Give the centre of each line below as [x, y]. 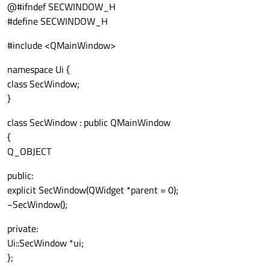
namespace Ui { [39, 70]
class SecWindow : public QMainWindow [89, 123]
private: [23, 229]
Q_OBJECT [29, 152]
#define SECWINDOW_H [58, 21]
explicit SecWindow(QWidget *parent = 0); [93, 190]
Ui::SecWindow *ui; [46, 243]
